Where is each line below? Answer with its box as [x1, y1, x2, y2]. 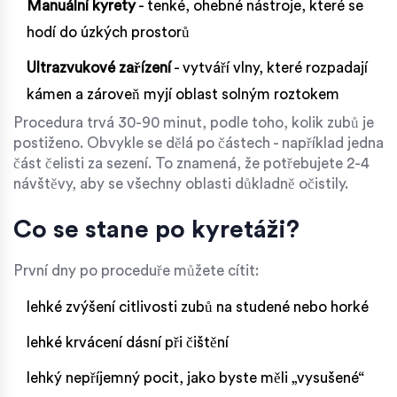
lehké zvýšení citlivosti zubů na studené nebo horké [27, 299, 369, 315]
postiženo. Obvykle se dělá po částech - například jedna [13, 135, 384, 151]
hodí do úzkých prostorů [27, 24, 190, 40]
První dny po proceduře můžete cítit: [13, 262, 259, 278]
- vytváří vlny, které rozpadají [171, 59, 368, 75]
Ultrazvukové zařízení [27, 59, 171, 75]
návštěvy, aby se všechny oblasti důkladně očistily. [13, 175, 348, 191]
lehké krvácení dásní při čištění [27, 334, 229, 350]
